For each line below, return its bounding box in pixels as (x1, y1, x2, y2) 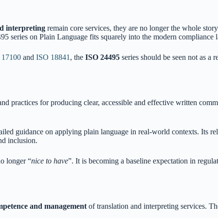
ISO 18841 (36, 53, 70, 61)
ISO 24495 (85, 53, 120, 61)
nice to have (31, 156, 68, 165)
